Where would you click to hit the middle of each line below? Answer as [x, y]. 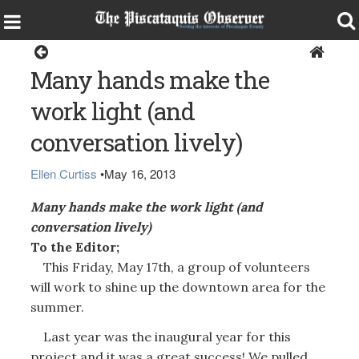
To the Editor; [75, 246]
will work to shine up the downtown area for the [177, 286]
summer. [57, 307]
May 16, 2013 [139, 173]
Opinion [181, 52]
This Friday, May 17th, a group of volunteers [170, 266]
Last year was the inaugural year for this [160, 337]
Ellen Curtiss [63, 173]
